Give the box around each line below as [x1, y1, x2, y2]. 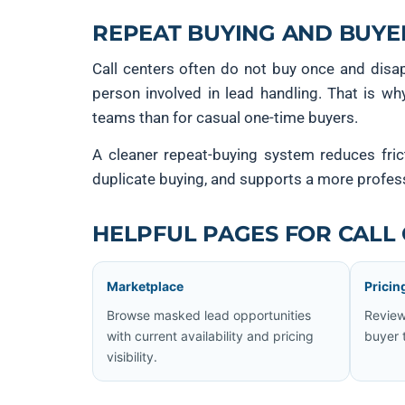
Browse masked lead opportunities [107, 307, 311, 323]
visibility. [107, 349, 157, 364]
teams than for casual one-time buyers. [92, 108, 358, 127]
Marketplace [107, 278, 184, 294]
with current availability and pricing [107, 328, 314, 344]
